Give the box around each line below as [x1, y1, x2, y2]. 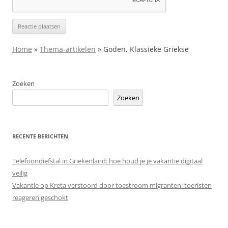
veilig [12, 168, 27, 178]
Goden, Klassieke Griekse [101, 44, 189, 54]
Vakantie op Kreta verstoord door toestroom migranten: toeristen [12, 181, 212, 190]
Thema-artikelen [40, 44, 96, 54]
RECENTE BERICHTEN [12, 132, 68, 140]
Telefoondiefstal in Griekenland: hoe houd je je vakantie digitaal [12, 156, 203, 165]
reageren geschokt [12, 193, 68, 202]
